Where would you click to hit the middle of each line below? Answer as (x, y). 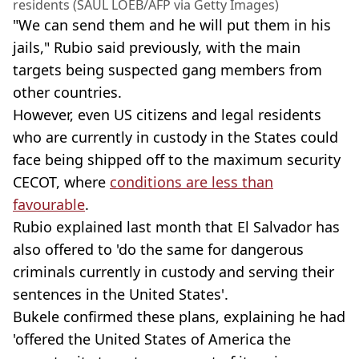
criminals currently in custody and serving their (173, 271)
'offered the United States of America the (152, 339)
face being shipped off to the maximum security (177, 159)
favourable (49, 204)
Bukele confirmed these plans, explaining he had (179, 316)
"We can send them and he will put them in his (172, 24)
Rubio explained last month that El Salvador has (176, 226)
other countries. (67, 92)
